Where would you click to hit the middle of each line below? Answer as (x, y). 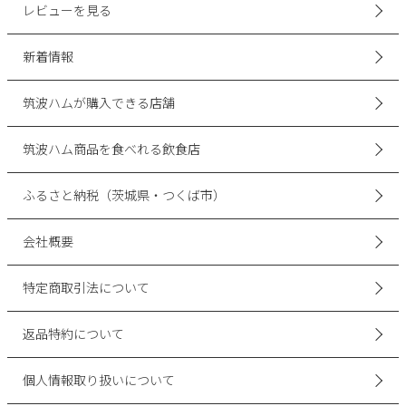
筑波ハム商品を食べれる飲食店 (112, 149)
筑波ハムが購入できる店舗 (99, 103)
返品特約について (74, 334)
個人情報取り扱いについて (99, 380)
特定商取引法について (87, 288)
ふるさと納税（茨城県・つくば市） (125, 195)
